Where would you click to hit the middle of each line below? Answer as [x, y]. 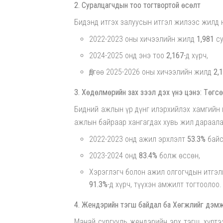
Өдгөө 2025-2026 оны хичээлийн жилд [152, 72]
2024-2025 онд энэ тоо [128, 56]
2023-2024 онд [114, 156]
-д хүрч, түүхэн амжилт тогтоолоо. [165, 185]
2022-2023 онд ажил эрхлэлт [138, 139]
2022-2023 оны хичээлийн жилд [143, 39]
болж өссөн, [179, 156]
